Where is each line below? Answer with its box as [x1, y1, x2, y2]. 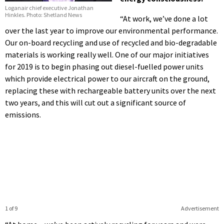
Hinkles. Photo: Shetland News [5, 11, 82, 19]
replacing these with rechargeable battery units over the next [5, 85, 216, 95]
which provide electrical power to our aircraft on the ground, [5, 73, 209, 83]
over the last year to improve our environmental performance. [5, 25, 218, 35]
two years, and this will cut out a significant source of [5, 97, 186, 107]
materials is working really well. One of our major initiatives [5, 49, 209, 59]
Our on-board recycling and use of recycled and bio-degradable [5, 37, 217, 47]
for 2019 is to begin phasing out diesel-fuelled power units [5, 61, 203, 71]
